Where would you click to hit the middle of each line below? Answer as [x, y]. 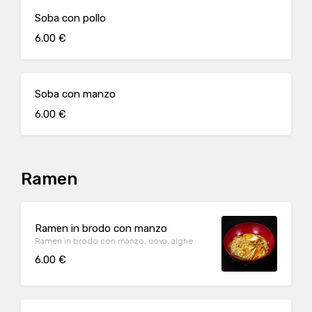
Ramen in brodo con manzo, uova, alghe [114, 241]
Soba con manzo [75, 94]
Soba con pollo [70, 18]
